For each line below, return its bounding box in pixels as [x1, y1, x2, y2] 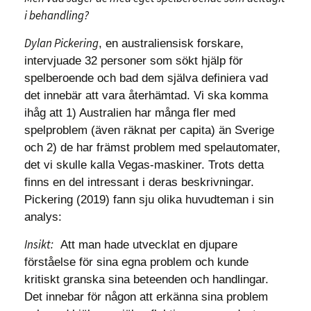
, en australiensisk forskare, [99, 37, 244, 50]
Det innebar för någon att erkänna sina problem [24, 290, 268, 303]
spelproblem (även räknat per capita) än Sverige [24, 124, 274, 137]
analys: [24, 210, 62, 224]
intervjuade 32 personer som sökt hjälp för [24, 54, 243, 67]
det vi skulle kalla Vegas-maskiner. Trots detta [24, 158, 264, 171]
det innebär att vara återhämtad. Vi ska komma [24, 89, 268, 102]
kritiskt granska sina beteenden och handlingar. [24, 273, 269, 286]
